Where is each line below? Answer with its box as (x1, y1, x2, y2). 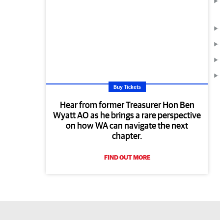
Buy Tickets (113, 83, 141, 90)
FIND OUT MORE (104, 154, 150, 162)
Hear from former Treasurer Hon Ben (59, 100, 194, 110)
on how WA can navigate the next (66, 120, 189, 131)
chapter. (111, 131, 142, 141)
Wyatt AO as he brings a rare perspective (53, 110, 201, 121)
